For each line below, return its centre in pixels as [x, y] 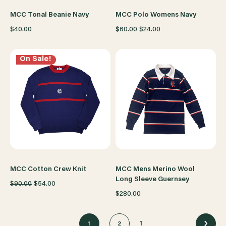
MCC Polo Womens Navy [156, 15]
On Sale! [35, 59]
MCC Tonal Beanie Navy [49, 15]
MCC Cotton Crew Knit [48, 169]
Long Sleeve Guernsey [152, 180]
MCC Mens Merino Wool [155, 169]
